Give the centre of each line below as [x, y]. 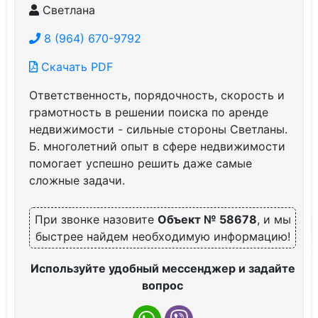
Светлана [67, 10]
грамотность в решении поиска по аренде [149, 112]
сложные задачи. [77, 180]
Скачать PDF [75, 67]
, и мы [274, 219]
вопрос [163, 285]
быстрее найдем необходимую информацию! [163, 236]
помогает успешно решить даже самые [141, 163]
